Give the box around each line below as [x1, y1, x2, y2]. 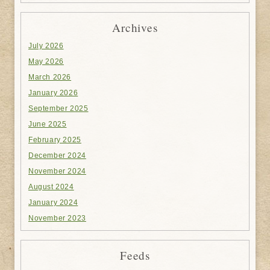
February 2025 [28, 135, 81, 144]
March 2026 [28, 72, 72, 81]
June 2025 [28, 119, 67, 128]
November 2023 [28, 213, 86, 222]
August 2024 [28, 182, 74, 191]
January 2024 [28, 198, 78, 207]
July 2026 [28, 41, 64, 50]
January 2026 [28, 88, 78, 97]
